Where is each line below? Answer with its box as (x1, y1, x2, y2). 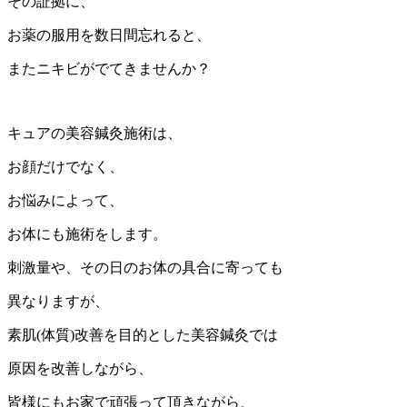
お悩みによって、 (7, 192, 124, 208)
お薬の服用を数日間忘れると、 (7, 26, 211, 43)
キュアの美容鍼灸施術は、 (7, 124, 182, 141)
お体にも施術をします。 (7, 225, 167, 242)
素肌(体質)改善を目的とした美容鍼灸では (7, 326, 278, 342)
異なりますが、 (7, 293, 109, 309)
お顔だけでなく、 (7, 158, 124, 174)
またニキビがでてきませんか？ (7, 60, 211, 76)
